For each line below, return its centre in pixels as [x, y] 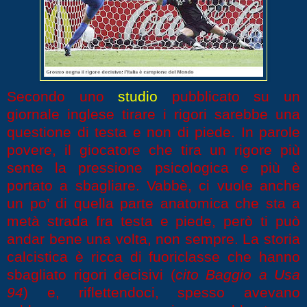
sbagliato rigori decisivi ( [91, 275]
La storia [272, 239]
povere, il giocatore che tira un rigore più [153, 150]
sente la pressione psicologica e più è [153, 168]
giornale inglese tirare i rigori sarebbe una [153, 114]
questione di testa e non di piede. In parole [153, 132]
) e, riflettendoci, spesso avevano [162, 293]
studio [138, 97]
